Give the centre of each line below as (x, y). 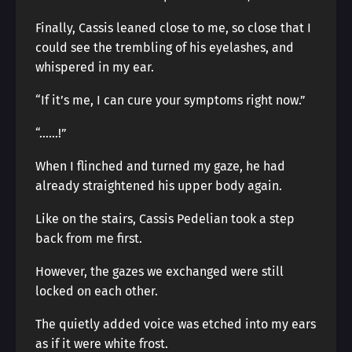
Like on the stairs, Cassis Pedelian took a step (165, 219)
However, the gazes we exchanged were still (159, 271)
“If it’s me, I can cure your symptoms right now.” (170, 100)
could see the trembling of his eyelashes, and (165, 48)
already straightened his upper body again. (159, 186)
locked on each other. (97, 291)
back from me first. (89, 238)
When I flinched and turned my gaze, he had (160, 166)
